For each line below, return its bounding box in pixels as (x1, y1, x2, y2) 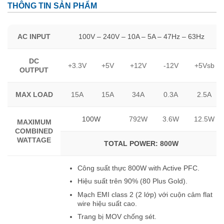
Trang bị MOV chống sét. (77, 212, 156, 221)
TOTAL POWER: (104, 139, 158, 147)
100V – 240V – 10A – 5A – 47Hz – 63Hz (78, 32, 204, 40)
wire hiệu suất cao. (77, 199, 137, 207)
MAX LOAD (15, 90, 53, 98)
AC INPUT (17, 32, 50, 40)
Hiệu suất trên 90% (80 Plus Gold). (77, 177, 187, 185)
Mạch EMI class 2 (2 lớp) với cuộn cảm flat (77, 190, 212, 198)
